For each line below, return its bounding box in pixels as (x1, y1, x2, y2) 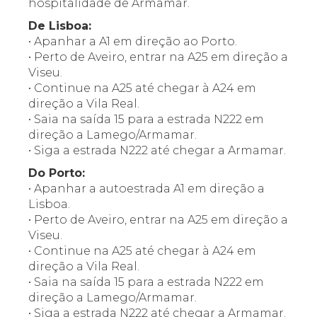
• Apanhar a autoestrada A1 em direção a (28, 182, 265, 195)
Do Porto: (28, 166, 85, 180)
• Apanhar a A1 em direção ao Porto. (28, 35, 237, 48)
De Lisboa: (28, 19, 91, 33)
